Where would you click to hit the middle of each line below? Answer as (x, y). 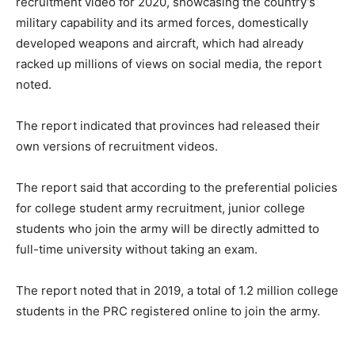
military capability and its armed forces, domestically (162, 23)
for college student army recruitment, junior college (160, 208)
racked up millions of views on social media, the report (169, 64)
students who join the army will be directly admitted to (168, 229)
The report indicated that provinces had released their (168, 126)
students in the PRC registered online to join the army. (168, 311)
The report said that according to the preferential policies (177, 188)
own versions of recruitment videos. (117, 147)
